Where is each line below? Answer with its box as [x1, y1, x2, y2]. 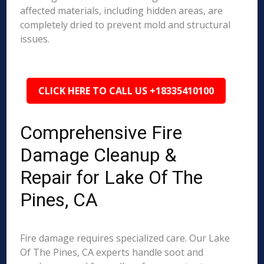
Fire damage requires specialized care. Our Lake [20, 232, 230, 245]
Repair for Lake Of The [20, 166, 203, 189]
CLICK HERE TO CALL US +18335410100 [38, 84, 214, 97]
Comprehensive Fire [20, 121, 183, 144]
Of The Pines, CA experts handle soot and [20, 246, 204, 259]
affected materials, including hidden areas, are [20, 4, 223, 17]
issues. [20, 32, 50, 45]
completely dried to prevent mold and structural [20, 18, 231, 31]
